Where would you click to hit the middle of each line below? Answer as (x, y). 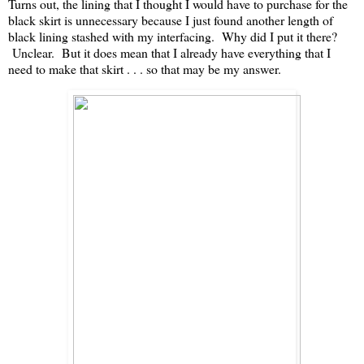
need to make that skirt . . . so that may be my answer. (145, 69)
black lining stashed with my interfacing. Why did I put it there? (173, 37)
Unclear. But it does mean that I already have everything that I (169, 53)
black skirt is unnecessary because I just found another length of (171, 20)
